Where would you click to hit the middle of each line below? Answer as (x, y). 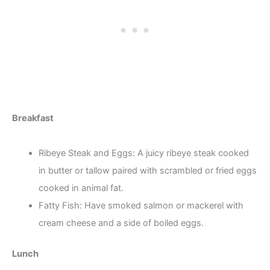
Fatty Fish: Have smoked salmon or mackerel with (141, 206)
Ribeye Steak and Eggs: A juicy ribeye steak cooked (143, 153)
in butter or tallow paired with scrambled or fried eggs (147, 171)
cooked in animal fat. (81, 188)
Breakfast (33, 118)
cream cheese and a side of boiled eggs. (121, 223)
